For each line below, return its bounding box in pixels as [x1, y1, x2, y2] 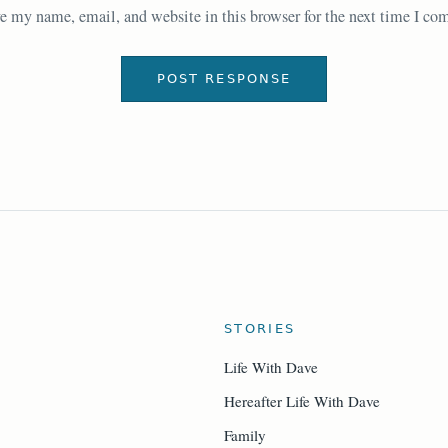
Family [224, 425, 266, 446]
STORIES [224, 321, 296, 337]
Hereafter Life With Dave [224, 391, 380, 412]
